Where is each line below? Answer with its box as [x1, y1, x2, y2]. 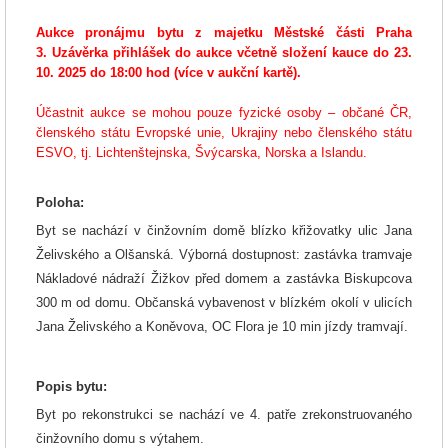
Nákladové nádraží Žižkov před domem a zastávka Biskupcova [36, 270, 412, 286]
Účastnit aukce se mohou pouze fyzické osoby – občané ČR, [36, 105, 412, 120]
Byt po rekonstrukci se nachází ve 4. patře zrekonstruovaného [36, 406, 412, 422]
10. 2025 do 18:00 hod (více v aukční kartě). [36, 65, 301, 80]
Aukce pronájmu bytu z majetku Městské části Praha [36, 25, 412, 40]
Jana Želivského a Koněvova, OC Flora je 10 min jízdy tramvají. [36, 318, 408, 334]
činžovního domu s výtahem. [36, 430, 204, 446]
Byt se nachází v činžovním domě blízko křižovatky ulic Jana [36, 222, 412, 238]
